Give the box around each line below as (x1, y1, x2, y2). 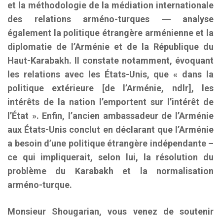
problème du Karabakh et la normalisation (7, 166, 214, 176)
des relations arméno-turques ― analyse (7, 14, 214, 24)
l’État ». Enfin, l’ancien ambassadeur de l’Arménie (7, 110, 214, 121)
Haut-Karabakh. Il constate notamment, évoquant (7, 55, 214, 66)
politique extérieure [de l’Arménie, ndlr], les (7, 83, 214, 93)
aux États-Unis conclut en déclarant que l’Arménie (7, 124, 214, 135)
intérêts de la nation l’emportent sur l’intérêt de (7, 97, 214, 107)
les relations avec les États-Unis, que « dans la (7, 69, 214, 79)
